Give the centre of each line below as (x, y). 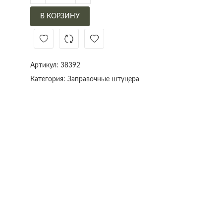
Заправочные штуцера (103, 79)
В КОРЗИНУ (60, 16)
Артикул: (45, 65)
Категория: (49, 79)
